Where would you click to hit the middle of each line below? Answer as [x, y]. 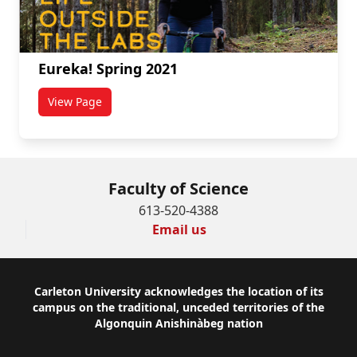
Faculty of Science [178, 188]
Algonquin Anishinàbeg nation [178, 323]
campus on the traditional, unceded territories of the [178, 307]
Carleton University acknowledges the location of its [178, 291]
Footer [49, 294]
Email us [179, 229]
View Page [75, 101]
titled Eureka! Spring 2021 [143, 108]
